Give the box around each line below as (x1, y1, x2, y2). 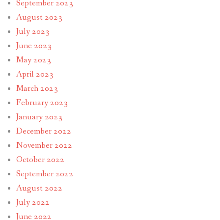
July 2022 (16, 197, 50, 209)
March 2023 (16, 83, 58, 95)
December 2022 (16, 126, 71, 137)
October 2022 (16, 154, 64, 166)
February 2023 (16, 97, 68, 109)
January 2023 (16, 111, 62, 123)
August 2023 (16, 12, 62, 24)
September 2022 (16, 168, 73, 180)
